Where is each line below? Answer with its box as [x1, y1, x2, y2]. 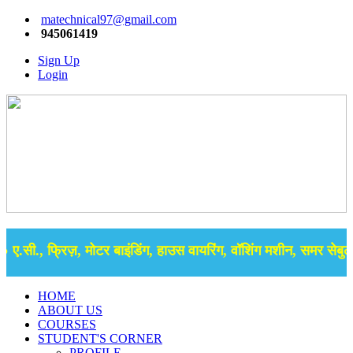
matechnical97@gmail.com [41, 13, 176, 26]
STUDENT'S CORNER [38, 332, 162, 345]
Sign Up [38, 54, 80, 67]
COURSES [38, 318, 96, 331]
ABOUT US [38, 303, 102, 317]
